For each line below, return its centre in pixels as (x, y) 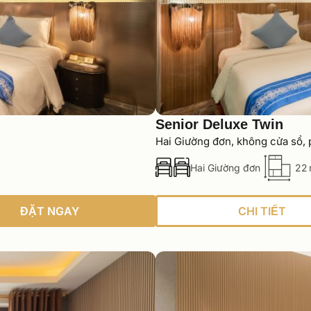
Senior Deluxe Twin (219, 125)
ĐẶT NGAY (49, 211)
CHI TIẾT (262, 211)
